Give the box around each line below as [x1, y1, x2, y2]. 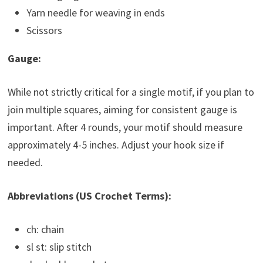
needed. [7, 156, 43, 170]
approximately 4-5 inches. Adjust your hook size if [7, 138, 224, 152]
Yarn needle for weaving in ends [26, 6, 165, 20]
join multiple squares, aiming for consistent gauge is [7, 103, 237, 117]
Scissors [26, 23, 62, 38]
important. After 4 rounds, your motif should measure [7, 120, 242, 134]
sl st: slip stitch [26, 240, 92, 254]
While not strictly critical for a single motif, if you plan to [7, 85, 254, 99]
